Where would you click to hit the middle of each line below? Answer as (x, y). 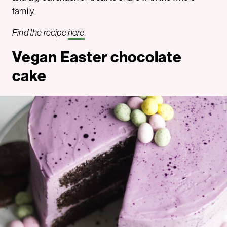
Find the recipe (40, 33)
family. (24, 11)
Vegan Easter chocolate (97, 57)
